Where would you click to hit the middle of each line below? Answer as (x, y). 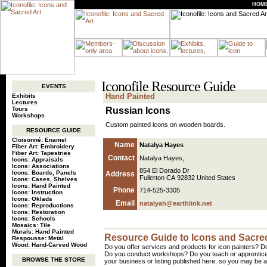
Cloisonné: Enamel (39, 140)
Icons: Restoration (38, 212)
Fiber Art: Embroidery (43, 146)
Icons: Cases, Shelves (45, 179)
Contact (121, 158)
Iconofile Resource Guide (168, 86)
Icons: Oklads (32, 199)
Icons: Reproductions (43, 205)
